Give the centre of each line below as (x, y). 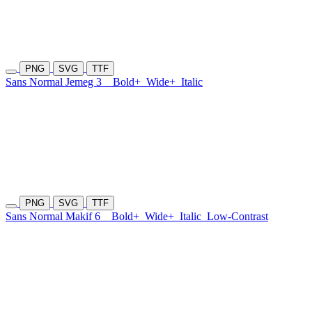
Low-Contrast (237, 217)
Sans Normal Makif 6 (58, 217)
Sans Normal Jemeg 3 (59, 82)
